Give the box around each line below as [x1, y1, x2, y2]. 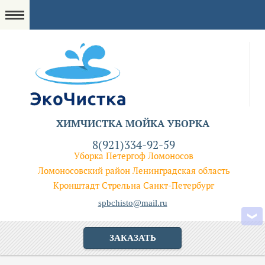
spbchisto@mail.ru [98, 198, 167, 208]
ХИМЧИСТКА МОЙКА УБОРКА [56, 117, 209, 131]
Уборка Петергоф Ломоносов [74, 150, 193, 162]
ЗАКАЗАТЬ [109, 233, 156, 243]
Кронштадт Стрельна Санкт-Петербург [53, 179, 214, 192]
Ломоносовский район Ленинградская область [37, 164, 230, 177]
